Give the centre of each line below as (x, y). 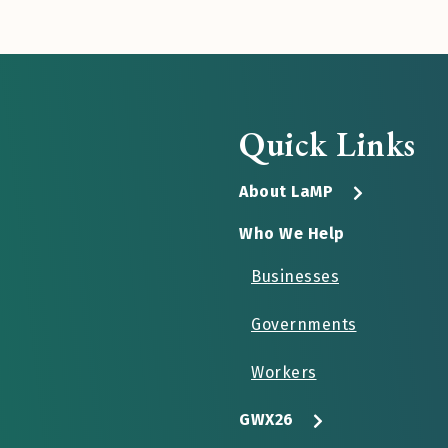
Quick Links (327, 143)
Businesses (295, 276)
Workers (284, 372)
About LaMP (286, 191)
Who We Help (292, 233)
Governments (304, 324)
